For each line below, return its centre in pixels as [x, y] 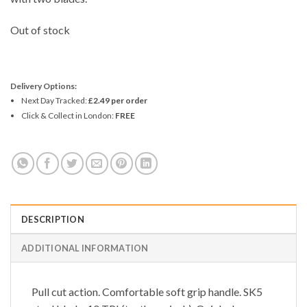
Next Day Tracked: [54, 101]
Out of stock [40, 30]
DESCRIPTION [53, 219]
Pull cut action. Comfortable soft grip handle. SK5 [147, 291]
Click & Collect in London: [68, 116]
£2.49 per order [118, 101]
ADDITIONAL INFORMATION [85, 248]
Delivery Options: [44, 86]
